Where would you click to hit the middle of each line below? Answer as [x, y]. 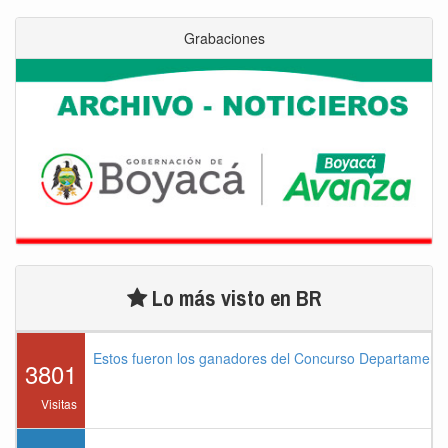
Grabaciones [224, 37]
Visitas [59, 403]
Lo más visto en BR [234, 297]
